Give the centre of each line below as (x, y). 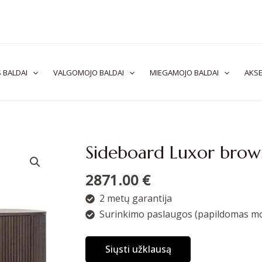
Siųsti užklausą (138, 249)
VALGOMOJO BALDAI (89, 72)
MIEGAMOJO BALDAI (184, 72)
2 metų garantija (136, 198)
